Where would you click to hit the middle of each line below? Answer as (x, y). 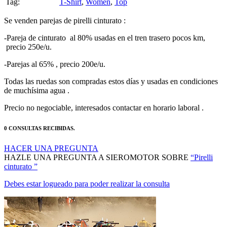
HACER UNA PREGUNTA (51, 9)
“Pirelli (202, 18)
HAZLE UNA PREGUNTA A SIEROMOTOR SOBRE (97, 18)
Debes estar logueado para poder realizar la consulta (87, 44)
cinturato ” (21, 27)
